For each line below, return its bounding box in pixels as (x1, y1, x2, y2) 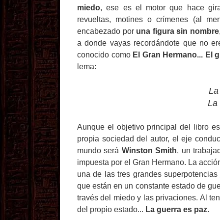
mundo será (77, 146, 122, 155)
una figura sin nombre (136, 27, 219, 35)
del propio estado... (77, 205, 145, 214)
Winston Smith (121, 146, 177, 155)
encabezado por (77, 27, 137, 35)
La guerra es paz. (145, 205, 209, 214)
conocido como (77, 51, 133, 59)
